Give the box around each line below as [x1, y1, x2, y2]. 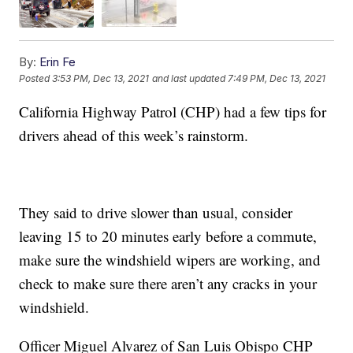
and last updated [152, 72, 226, 85]
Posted [19, 72, 53, 85]
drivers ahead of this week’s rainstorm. [19, 124, 249, 145]
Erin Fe [39, 54, 76, 69]
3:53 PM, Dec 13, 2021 [52, 72, 150, 85]
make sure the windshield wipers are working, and [19, 249, 321, 269]
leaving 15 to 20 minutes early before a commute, [19, 225, 318, 246]
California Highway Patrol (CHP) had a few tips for [19, 101, 327, 121]
